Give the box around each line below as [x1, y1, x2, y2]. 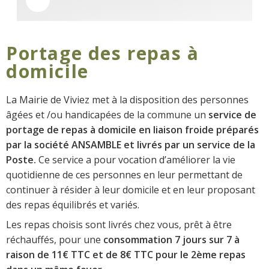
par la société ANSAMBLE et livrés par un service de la [6, 138, 255, 151]
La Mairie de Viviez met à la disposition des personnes [6, 92, 249, 106]
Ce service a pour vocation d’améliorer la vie [36, 153, 235, 166]
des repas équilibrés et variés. [6, 198, 139, 211]
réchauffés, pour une [6, 232, 103, 246]
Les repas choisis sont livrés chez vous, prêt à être [6, 217, 232, 231]
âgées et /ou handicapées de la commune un [6, 107, 206, 121]
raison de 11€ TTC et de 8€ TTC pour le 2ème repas [6, 247, 246, 261]
